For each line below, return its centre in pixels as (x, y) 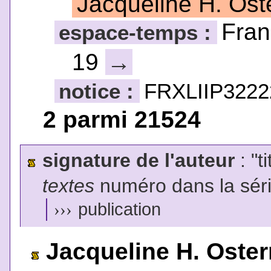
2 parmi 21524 (122, 119)
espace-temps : (138, 32)
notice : (100, 91)
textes (68, 185)
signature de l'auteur (138, 160)
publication (117, 209)
